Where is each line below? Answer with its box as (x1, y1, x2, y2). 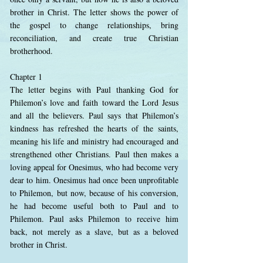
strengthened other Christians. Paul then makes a (10, 149, 178, 160)
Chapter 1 (10, 71, 42, 82)
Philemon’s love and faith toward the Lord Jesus (10, 97, 178, 108)
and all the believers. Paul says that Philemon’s (10, 110, 178, 121)
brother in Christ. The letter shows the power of (10, 6, 178, 18)
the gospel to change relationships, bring (10, 19, 178, 31)
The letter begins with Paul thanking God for (10, 84, 178, 95)
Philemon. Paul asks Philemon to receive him (10, 213, 178, 224)
